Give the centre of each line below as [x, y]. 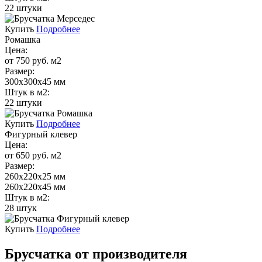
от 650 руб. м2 [33, 155]
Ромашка [23, 39]
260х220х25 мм [35, 176]
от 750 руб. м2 [33, 60]
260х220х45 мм [35, 187]
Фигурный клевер [41, 134]
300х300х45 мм [35, 81]
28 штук [21, 208]
